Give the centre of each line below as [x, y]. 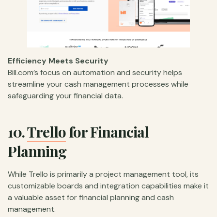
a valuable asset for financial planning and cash [91, 198]
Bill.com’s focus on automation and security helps [95, 73]
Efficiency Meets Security [58, 61]
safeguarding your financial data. [65, 96]
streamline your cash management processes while [98, 84]
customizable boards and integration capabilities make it [108, 186]
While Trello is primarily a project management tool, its [103, 174]
